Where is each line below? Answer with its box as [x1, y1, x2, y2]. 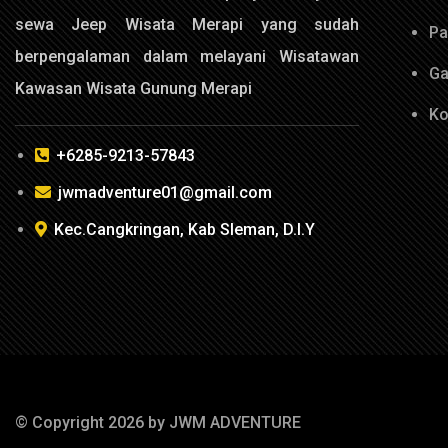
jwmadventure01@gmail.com [58, 183, 272, 203]
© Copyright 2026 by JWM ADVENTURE [15, 412, 301, 432]
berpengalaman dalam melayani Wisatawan [15, 47, 359, 67]
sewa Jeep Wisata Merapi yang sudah [15, 15, 359, 35]
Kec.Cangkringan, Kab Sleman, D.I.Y [54, 220, 315, 240]
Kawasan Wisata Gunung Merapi [15, 79, 252, 99]
